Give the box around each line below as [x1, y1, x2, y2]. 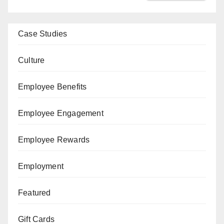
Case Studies [18, 29, 67, 38]
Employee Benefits [18, 82, 87, 91]
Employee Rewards [18, 135, 90, 144]
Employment [18, 162, 63, 171]
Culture [18, 56, 45, 65]
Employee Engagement [18, 109, 103, 118]
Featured [18, 188, 51, 197]
